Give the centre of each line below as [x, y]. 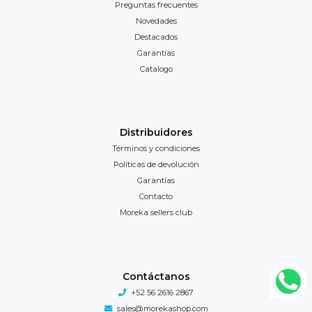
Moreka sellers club [156, 213]
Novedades [156, 21]
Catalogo [156, 69]
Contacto [156, 197]
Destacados [156, 37]
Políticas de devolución [156, 165]
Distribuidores [156, 133]
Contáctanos [156, 276]
